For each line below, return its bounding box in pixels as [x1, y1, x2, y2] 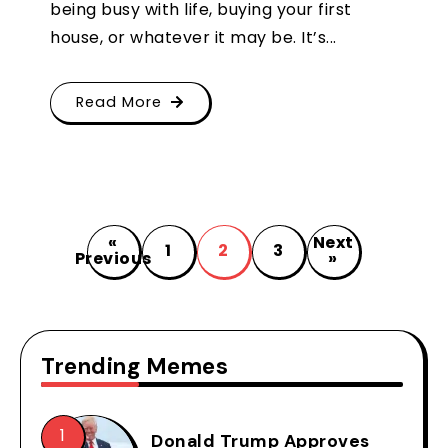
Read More [76, 91, 162, 112]
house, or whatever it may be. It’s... [50, 25, 337, 49]
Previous [74, 247, 152, 271]
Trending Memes [41, 351, 228, 381]
